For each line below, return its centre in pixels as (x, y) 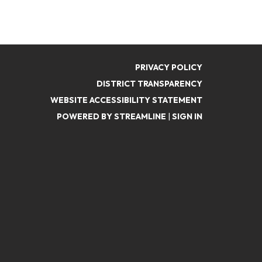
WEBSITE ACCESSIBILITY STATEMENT (126, 100)
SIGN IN (187, 116)
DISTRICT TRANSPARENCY (149, 84)
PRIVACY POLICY (169, 67)
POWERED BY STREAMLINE (111, 116)
